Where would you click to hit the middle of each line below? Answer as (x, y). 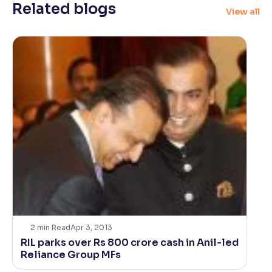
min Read (54, 227)
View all (243, 12)
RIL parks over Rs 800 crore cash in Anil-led (130, 243)
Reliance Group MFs (71, 255)
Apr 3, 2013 (91, 227)
